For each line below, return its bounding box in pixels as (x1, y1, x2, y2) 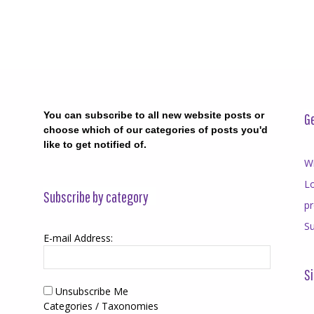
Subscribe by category (43, 188, 149, 205)
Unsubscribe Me (53, 285, 128, 298)
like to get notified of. (43, 139, 146, 150)
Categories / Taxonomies (43, 299, 158, 313)
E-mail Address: (43, 231, 113, 245)
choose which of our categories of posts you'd (43, 124, 268, 135)
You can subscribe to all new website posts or (43, 109, 264, 121)
